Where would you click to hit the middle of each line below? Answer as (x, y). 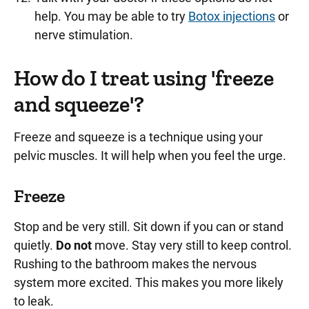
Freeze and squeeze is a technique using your (138, 137)
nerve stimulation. (84, 35)
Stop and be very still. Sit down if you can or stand (149, 227)
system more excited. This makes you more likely (149, 282)
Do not (74, 245)
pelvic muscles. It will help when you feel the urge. (150, 156)
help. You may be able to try (111, 16)
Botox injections (232, 16)
